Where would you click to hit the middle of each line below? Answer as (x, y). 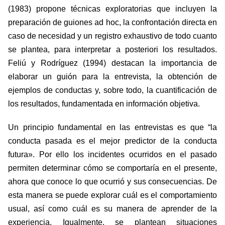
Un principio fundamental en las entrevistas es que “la (113, 128)
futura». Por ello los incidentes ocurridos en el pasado (113, 155)
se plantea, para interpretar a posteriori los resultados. (113, 50)
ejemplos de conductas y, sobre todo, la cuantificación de (113, 90)
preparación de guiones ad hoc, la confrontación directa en (113, 23)
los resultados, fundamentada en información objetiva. (104, 104)
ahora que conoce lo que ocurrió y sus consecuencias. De (113, 182)
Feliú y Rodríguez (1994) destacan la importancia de (113, 63)
